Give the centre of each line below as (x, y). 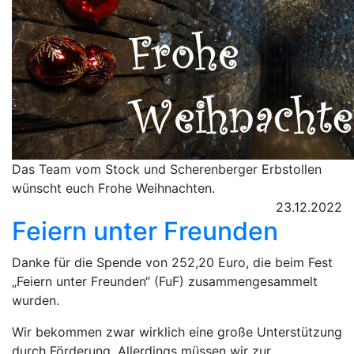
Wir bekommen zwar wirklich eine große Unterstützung (177, 332)
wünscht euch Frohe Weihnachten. (113, 188)
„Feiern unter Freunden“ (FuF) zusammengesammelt (165, 281)
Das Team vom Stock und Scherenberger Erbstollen (167, 169)
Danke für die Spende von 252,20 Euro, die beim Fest (172, 262)
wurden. (36, 300)
